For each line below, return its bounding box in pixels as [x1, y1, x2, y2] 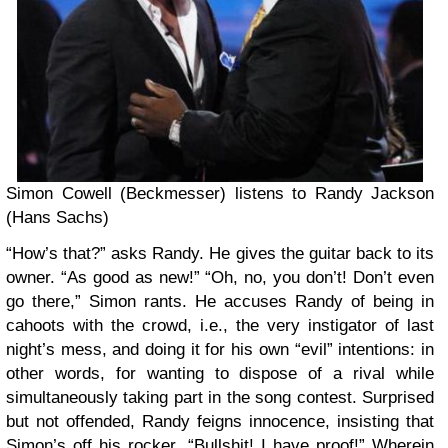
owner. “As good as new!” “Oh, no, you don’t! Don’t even [6, 267, 434, 287]
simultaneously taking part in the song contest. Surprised [6, 387, 434, 407]
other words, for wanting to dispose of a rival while [6, 363, 434, 383]
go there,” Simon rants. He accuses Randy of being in [6, 291, 434, 311]
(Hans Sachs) [6, 207, 109, 227]
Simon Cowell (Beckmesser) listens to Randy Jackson [6, 183, 434, 203]
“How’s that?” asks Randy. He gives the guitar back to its [6, 243, 434, 263]
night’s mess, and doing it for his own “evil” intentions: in [6, 339, 434, 359]
